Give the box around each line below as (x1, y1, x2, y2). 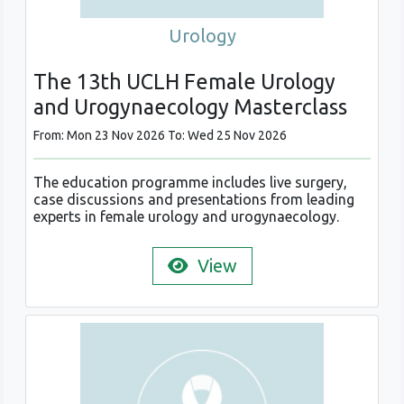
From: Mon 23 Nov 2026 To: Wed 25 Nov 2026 (33, 128, 287, 143)
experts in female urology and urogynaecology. (33, 208, 339, 225)
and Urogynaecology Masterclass (33, 95, 347, 119)
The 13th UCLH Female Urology (33, 69, 335, 94)
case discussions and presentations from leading (33, 191, 354, 208)
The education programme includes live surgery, (33, 174, 347, 191)
